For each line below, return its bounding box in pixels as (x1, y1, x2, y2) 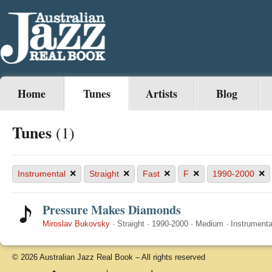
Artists (146, 86, 178, 101)
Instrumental (18, 169, 66, 178)
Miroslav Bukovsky (42, 219, 110, 228)
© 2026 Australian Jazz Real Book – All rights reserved (12, 253, 205, 262)
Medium (195, 219, 223, 228)
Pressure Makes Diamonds (42, 201, 181, 219)
